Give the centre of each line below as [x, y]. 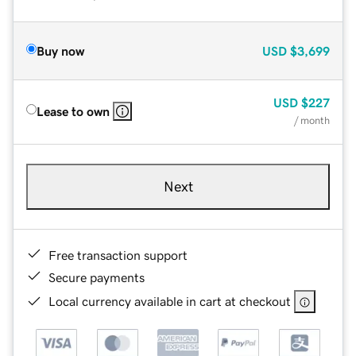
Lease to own [73, 111]
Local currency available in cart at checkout [170, 301]
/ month [312, 120]
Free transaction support [118, 255]
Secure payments [97, 277]
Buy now [60, 50]
